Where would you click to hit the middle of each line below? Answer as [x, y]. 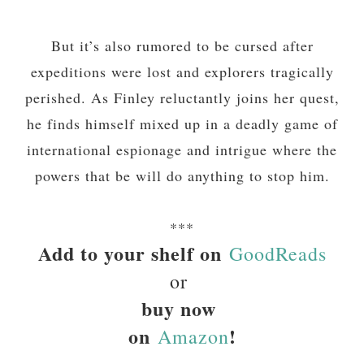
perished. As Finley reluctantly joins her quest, [182, 98]
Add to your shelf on [130, 253]
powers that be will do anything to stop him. [182, 176]
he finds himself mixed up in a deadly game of [182, 124]
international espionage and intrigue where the [182, 150]
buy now [182, 309]
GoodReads [277, 254]
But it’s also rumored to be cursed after [182, 46]
